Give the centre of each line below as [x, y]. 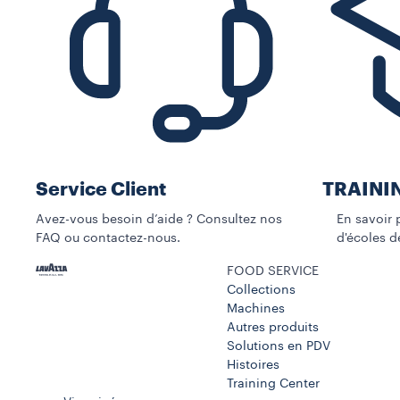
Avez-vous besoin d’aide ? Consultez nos [159, 219]
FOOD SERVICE [272, 271]
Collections [261, 290]
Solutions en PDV [278, 346]
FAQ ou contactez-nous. [108, 238]
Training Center [273, 383]
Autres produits [272, 327]
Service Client [101, 189]
